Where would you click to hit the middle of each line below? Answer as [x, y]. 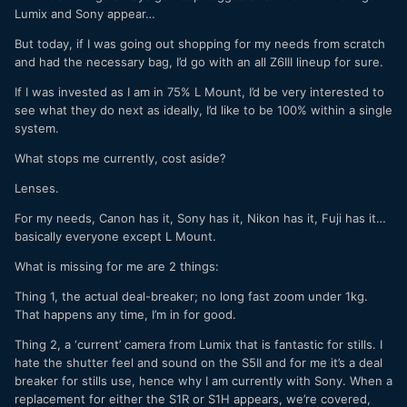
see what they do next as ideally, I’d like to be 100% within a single [203, 109]
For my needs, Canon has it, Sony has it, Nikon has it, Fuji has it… [200, 218]
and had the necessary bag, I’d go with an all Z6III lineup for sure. [199, 61]
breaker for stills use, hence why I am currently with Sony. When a [203, 380]
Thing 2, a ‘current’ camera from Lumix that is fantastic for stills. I [199, 344]
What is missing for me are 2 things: [117, 266]
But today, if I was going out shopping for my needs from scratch [200, 43]
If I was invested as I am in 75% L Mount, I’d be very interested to [199, 91]
